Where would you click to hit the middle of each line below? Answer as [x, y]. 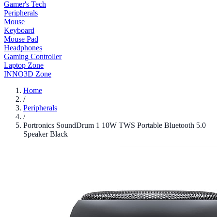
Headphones [23, 48]
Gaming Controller [33, 56]
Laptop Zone [24, 65]
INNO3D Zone [28, 74]
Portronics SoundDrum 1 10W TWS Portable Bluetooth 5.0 [115, 125]
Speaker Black [46, 134]
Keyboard [19, 30]
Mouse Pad [21, 39]
